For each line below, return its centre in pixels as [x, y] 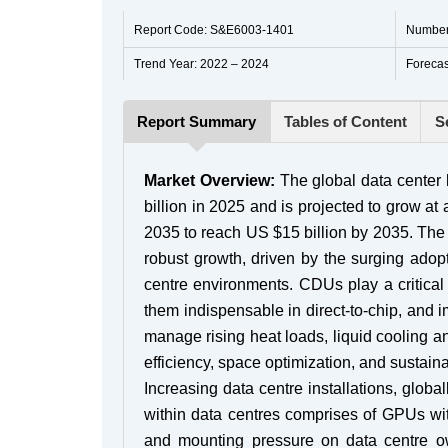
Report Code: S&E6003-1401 [214, 30]
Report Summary [197, 122]
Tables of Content [346, 122]
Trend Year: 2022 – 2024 [201, 64]
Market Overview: [209, 181]
